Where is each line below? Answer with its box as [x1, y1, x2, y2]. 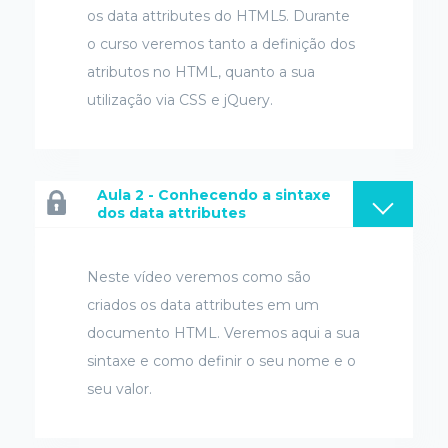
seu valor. [87, 380, 152, 398]
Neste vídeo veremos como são [87, 268, 311, 286]
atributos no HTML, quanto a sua [87, 63, 315, 81]
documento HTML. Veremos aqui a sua [87, 324, 360, 342]
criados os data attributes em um [87, 296, 319, 314]
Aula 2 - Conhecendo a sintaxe [97, 186, 331, 204]
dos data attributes [97, 204, 246, 222]
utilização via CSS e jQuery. [87, 91, 273, 109]
